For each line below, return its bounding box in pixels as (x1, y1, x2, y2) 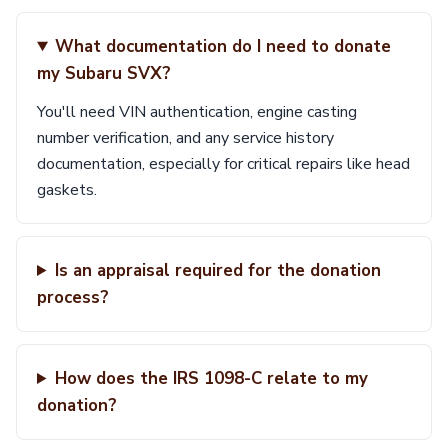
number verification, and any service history (37, 127, 334, 149)
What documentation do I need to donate (54, 35, 391, 58)
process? (37, 286, 109, 309)
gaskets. (37, 179, 97, 201)
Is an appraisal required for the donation (54, 259, 381, 282)
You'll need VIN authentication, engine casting (37, 101, 357, 123)
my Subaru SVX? (37, 62, 171, 85)
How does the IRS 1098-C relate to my (54, 367, 368, 390)
